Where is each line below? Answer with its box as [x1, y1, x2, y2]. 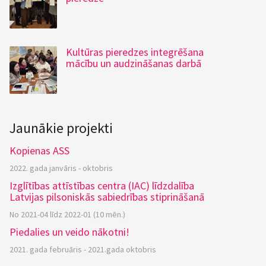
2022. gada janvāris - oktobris [9, 163, 113, 173]
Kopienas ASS [9, 144, 69, 157]
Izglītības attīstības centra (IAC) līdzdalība [9, 179, 194, 192]
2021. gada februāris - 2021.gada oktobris [9, 244, 156, 255]
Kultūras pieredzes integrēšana [66, 45, 204, 59]
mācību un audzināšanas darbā [66, 56, 201, 70]
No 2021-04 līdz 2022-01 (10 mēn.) [9, 209, 125, 220]
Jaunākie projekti [9, 119, 113, 137]
